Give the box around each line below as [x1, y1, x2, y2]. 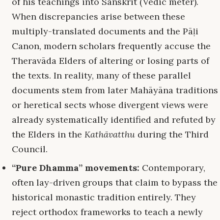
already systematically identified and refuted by [12, 114, 216, 126]
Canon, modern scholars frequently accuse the [12, 40, 211, 52]
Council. [12, 143, 48, 155]
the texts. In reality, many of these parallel [12, 70, 191, 82]
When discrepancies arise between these [12, 11, 185, 23]
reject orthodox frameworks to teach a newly [12, 206, 203, 218]
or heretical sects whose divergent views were [12, 99, 208, 111]
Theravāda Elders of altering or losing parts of [12, 55, 209, 67]
